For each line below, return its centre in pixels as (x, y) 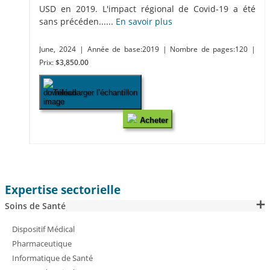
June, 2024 (58, 49)
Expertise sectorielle (63, 190)
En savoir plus (144, 22)
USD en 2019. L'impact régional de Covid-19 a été (147, 9)
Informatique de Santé (52, 258)
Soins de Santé (35, 206)
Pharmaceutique (42, 244)
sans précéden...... (77, 22)
